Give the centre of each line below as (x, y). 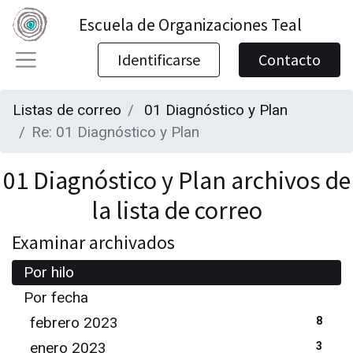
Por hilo (49, 272)
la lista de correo (176, 210)
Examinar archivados (93, 242)
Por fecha (56, 297)
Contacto (290, 59)
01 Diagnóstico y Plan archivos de (176, 180)
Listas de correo (67, 110)
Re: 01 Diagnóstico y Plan (115, 132)
